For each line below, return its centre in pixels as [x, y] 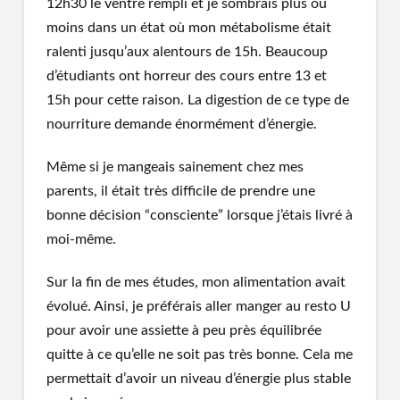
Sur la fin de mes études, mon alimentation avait [196, 282]
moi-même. [81, 239]
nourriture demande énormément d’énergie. [181, 124]
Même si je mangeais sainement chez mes [175, 167]
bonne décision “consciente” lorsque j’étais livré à [199, 215]
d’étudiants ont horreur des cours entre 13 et [186, 75]
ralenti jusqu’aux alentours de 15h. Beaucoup [187, 51]
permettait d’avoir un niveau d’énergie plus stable [198, 378]
